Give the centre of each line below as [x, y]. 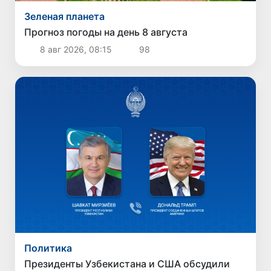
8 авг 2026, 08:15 [76, 50]
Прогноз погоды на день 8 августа [106, 32]
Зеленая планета [65, 17]
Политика [48, 248]
